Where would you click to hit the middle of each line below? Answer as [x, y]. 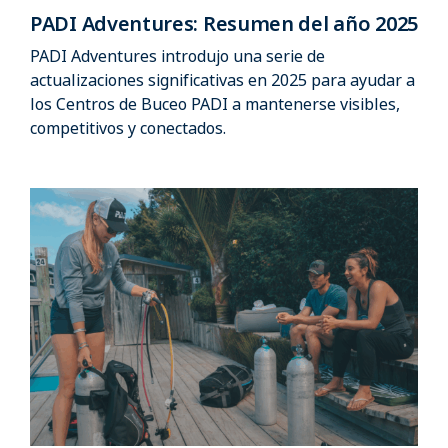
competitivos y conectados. [128, 127]
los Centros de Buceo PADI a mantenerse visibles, [215, 103]
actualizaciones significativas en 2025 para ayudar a [222, 79]
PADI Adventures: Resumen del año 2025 [224, 23]
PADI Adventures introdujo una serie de [177, 55]
